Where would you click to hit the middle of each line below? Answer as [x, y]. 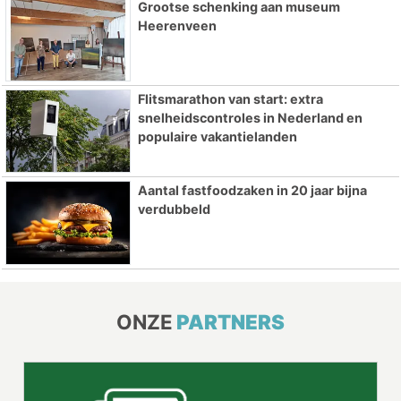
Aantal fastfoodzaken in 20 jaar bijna [252, 191]
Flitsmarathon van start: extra [230, 98]
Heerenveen [177, 25]
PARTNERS [230, 322]
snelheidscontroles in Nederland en [250, 117]
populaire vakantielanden [217, 136]
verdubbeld [174, 209]
